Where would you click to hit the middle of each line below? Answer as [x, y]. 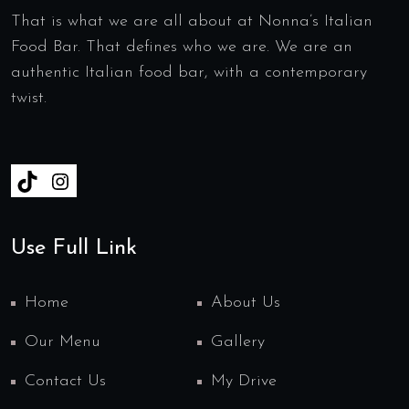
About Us [245, 303]
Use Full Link [74, 248]
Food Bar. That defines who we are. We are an [182, 47]
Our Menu [63, 342]
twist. [29, 98]
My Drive [243, 381]
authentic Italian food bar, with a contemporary [189, 73]
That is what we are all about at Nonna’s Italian [192, 21]
